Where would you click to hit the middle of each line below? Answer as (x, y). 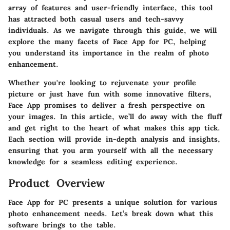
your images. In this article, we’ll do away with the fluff (115, 116)
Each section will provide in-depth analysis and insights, (114, 139)
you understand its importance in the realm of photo (109, 53)
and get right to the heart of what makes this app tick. (114, 128)
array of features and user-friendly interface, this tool (110, 7)
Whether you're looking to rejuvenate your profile (102, 82)
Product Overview (56, 183)
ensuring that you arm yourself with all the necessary (111, 150)
